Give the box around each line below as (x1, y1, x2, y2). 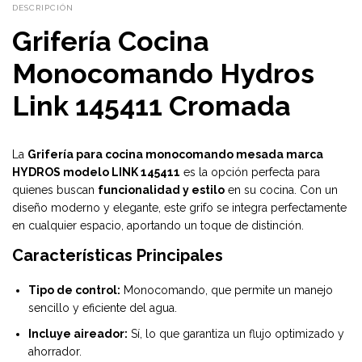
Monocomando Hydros (12, 57, 314, 90)
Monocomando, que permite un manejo (120, 283, 333, 297)
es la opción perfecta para (180, 165, 320, 179)
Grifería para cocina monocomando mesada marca (27, 147, 323, 161)
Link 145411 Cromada (12, 90, 291, 123)
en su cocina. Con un (225, 183, 338, 196)
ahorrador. (28, 344, 82, 358)
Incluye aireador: (28, 326, 128, 340)
